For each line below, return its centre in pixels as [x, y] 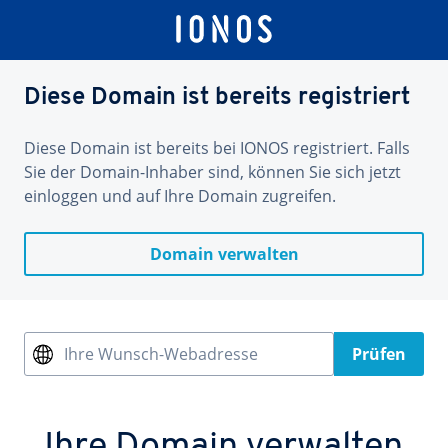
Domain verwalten [224, 254]
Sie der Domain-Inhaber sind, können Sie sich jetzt [212, 172]
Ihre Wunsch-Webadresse [161, 354]
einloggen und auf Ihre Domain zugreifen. [180, 196]
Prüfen [379, 354]
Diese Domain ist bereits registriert [217, 98]
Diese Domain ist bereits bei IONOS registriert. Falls [217, 148]
